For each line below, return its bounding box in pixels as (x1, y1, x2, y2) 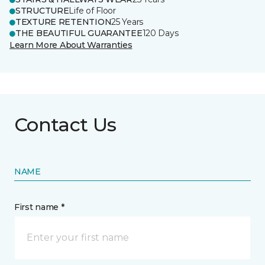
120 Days (142, 28, 179, 38)
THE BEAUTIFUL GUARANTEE (15, 28, 143, 38)
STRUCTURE (15, 5, 69, 16)
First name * (14, 202, 64, 212)
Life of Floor (69, 5, 116, 16)
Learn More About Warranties (9, 40, 132, 50)
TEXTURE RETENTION (15, 17, 112, 27)
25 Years (111, 17, 144, 27)
